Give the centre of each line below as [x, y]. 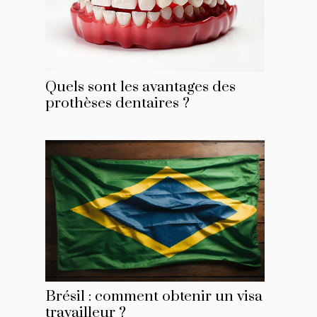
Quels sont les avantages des [140, 87]
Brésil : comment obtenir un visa [154, 297]
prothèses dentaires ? [117, 104]
